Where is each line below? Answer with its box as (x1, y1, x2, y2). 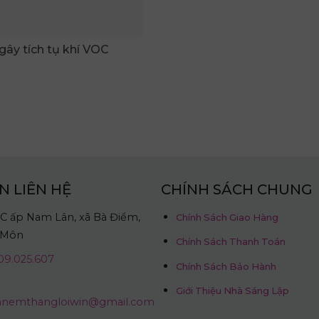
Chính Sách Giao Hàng (176, 211, 279, 223)
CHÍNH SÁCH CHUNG (161, 180, 313, 198)
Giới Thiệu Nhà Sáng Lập (176, 285, 290, 297)
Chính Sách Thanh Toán (176, 236, 286, 248)
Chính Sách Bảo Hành (176, 260, 277, 272)
